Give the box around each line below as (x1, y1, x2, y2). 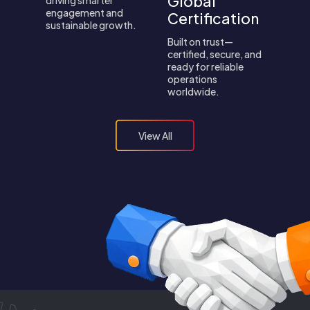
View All (138, 129, 172, 142)
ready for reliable (167, 60, 244, 73)
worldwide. (167, 84, 219, 98)
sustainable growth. (46, 18, 136, 31)
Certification (167, 8, 259, 28)
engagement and (46, 6, 123, 19)
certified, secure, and (167, 47, 262, 60)
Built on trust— (167, 35, 233, 48)
